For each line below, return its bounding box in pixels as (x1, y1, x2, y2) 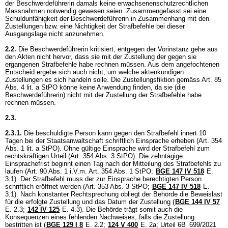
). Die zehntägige (133, 152, 183, 160)
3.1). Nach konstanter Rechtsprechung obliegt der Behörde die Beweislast (5, 190, 222, 198)
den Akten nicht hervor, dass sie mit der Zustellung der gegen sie (5, 53, 196, 61)
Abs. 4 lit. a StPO (5, 83, 58, 91)
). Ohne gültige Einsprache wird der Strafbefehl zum (58, 145, 210, 152)
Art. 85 (202, 76, 221, 83)
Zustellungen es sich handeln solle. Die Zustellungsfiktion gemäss (5, 76, 202, 83)
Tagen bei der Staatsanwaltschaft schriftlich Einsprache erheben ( (5, 137, 198, 145)
